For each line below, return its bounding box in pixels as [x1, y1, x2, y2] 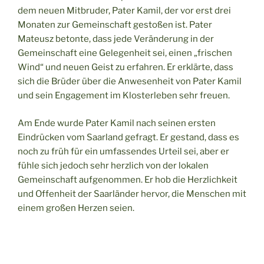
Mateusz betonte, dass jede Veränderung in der [18, 34, 214, 45]
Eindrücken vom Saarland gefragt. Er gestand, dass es [18, 131, 239, 143]
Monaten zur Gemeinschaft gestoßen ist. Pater [18, 19, 212, 31]
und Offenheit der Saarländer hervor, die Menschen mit [18, 188, 246, 199]
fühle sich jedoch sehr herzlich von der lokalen [18, 160, 209, 171]
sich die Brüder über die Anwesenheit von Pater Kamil [18, 76, 242, 87]
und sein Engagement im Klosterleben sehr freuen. [18, 90, 230, 101]
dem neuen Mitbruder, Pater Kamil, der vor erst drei [18, 5, 231, 16]
